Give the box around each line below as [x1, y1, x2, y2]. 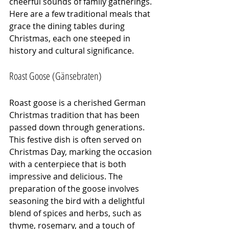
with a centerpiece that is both [9, 158, 128, 170]
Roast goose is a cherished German [9, 97, 148, 108]
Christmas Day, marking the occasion [9, 146, 154, 157]
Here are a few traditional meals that [9, 8, 152, 19]
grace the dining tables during [9, 20, 127, 32]
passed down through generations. [9, 122, 147, 133]
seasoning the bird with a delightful [9, 195, 147, 207]
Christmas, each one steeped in [9, 33, 132, 44]
